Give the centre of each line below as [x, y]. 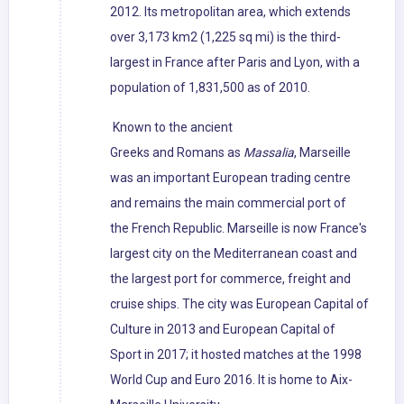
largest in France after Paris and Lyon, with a [235, 63]
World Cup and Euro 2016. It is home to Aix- [231, 380]
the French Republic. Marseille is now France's [239, 229]
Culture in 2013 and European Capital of [223, 330]
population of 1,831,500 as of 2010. [210, 88]
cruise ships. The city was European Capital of [239, 304]
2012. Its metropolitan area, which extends [230, 12]
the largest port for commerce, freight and [230, 279]
